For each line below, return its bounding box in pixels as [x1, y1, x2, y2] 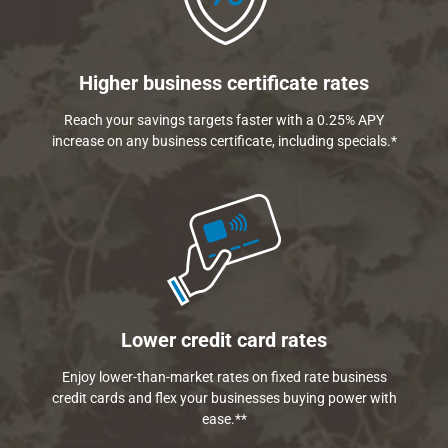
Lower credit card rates [121, 328, 327, 352]
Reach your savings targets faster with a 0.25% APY [64, 112, 384, 128]
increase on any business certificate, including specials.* [51, 133, 397, 149]
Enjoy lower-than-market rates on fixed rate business [61, 369, 387, 385]
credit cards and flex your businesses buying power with [51, 390, 397, 406]
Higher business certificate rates [79, 71, 369, 95]
